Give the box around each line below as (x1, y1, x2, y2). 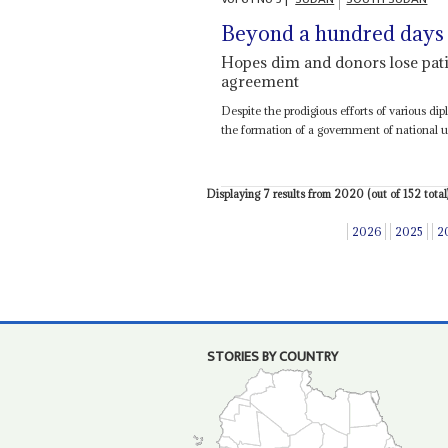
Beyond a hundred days (221, 20, 445, 48)
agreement (221, 71, 300, 92)
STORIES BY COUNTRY (206, 344, 338, 369)
